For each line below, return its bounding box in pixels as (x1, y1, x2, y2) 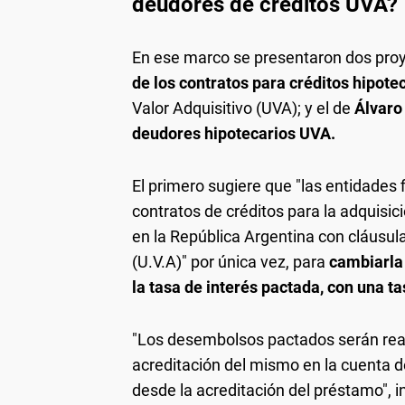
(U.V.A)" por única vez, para (132, 252, 325, 272)
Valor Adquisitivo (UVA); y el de (132, 99, 351, 118)
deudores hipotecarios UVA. (132, 124, 335, 144)
